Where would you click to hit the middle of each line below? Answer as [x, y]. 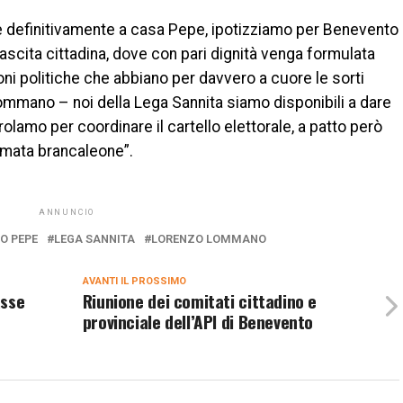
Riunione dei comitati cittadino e [200, 301]
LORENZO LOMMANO [209, 239]
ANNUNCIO [67, 212]
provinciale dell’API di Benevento [198, 322]
